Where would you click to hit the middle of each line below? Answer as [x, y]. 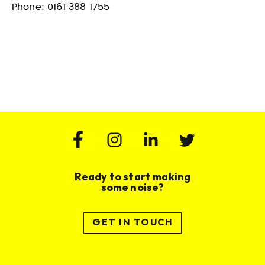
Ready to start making [132, 177]
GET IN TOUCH [132, 223]
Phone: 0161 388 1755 [61, 7]
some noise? [132, 188]
